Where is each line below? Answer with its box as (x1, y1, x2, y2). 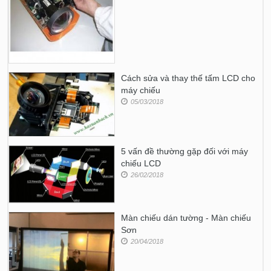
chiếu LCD (121, 158, 162, 169)
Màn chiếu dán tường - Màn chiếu (121, 212, 252, 223)
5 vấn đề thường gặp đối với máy (121, 146, 249, 157)
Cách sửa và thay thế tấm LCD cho (121, 73, 256, 83)
